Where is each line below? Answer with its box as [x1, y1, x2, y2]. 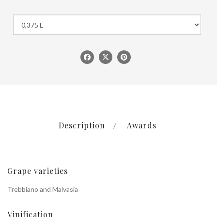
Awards [126, 120, 156, 130]
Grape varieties [7, 165, 68, 176]
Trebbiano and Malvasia [7, 185, 78, 193]
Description [59, 120, 105, 130]
